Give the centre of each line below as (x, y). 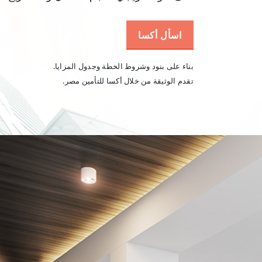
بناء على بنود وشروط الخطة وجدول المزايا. (123, 67)
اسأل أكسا (160, 35)
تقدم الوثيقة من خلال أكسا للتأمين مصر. (128, 81)
